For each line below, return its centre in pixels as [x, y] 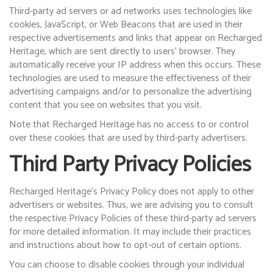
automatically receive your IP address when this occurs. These [135, 65]
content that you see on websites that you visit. [105, 105]
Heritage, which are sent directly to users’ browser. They [122, 51]
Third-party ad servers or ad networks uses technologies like [130, 11]
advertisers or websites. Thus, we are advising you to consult [131, 205]
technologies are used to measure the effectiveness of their [130, 78]
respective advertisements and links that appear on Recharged [136, 38]
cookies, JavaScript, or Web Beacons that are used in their [126, 25]
